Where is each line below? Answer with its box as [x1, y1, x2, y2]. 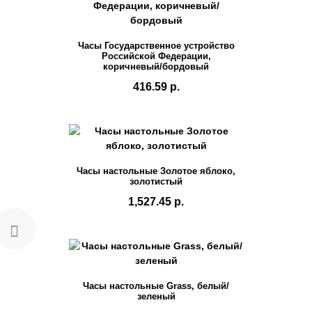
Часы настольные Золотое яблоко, [77, 165, 235, 176]
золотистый [130, 175, 182, 187]
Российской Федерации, [101, 50, 211, 61]
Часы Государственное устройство [77, 40, 235, 51]
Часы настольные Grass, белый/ [83, 280, 229, 291]
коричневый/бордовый [103, 61, 209, 72]
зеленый [136, 290, 175, 302]
